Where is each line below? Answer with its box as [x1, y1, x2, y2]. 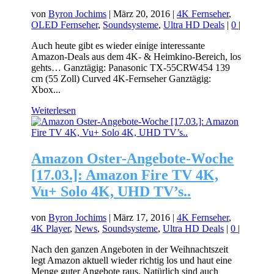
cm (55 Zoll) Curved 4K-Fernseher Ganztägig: [31, 73, 212, 84]
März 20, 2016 [113, 9, 171, 20]
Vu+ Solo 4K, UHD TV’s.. [31, 183, 191, 200]
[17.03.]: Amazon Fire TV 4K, [31, 167, 219, 183]
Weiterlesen [31, 105, 76, 116]
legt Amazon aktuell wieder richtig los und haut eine [31, 254, 232, 265]
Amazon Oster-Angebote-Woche [31, 150, 234, 167]
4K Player [31, 223, 70, 234]
